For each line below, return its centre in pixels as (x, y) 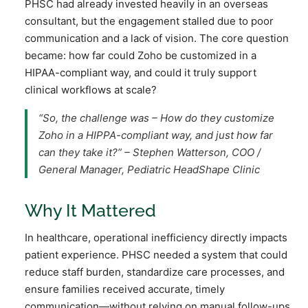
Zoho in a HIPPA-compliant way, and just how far (156, 135)
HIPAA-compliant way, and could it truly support (141, 72)
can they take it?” (81, 152)
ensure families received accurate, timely (125, 289)
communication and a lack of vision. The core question (157, 38)
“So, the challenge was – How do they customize (156, 118)
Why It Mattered (90, 210)
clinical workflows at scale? (91, 89)
